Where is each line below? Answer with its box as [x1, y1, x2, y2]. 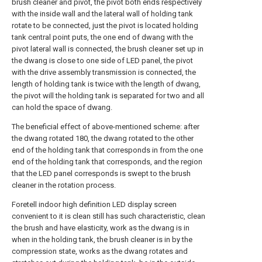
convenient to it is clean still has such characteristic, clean [12, 212, 205, 220]
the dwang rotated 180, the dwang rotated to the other [12, 134, 194, 143]
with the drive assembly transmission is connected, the [12, 68, 196, 77]
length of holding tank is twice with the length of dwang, [12, 80, 201, 88]
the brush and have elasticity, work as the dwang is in [12, 223, 189, 232]
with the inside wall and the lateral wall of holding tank [12, 9, 193, 18]
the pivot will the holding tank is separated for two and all [12, 91, 204, 100]
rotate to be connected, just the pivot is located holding [12, 21, 198, 30]
